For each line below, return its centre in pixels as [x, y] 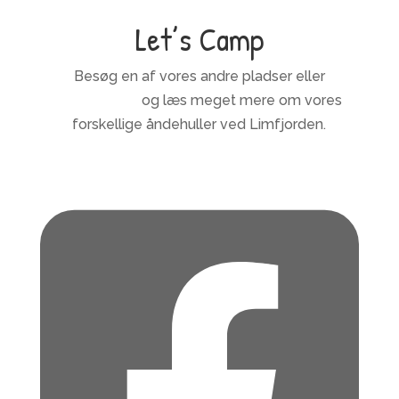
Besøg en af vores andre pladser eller [199, 76]
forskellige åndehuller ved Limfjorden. [199, 124]
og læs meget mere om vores [240, 100]
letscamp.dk [98, 100]
